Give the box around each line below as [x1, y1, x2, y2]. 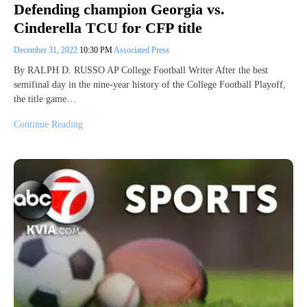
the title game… [14, 93, 76, 104]
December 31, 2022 [14, 45, 79, 55]
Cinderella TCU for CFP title [14, 19, 202, 36]
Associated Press [114, 45, 169, 55]
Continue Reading [14, 119, 83, 130]
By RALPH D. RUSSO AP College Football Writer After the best [14, 64, 268, 75]
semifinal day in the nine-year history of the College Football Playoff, [14, 79, 286, 90]
